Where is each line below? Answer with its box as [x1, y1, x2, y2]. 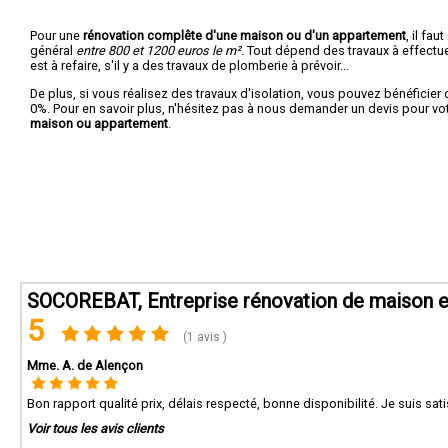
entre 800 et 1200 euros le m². [76, 42, 244, 58]
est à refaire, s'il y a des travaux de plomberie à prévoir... [30, 57, 349, 73]
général [30, 42, 76, 58]
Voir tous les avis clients [27, 421, 164, 436]
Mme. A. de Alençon [27, 358, 143, 373]
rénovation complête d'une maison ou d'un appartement [83, 27, 406, 43]
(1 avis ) [180, 330, 228, 344]
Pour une [30, 27, 83, 43]
